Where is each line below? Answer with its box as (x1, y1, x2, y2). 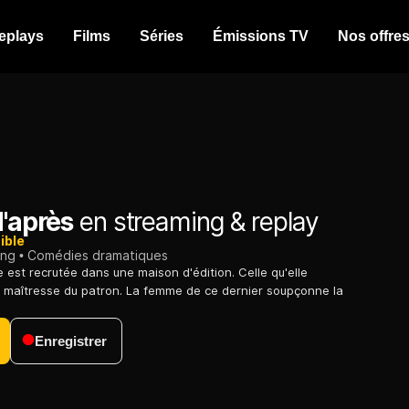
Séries (140, 28, 184, 44)
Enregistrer (35, 333, 107, 350)
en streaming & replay (73, 206, 319, 238)
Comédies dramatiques (27, 247, 168, 264)
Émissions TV (213, 28, 309, 44)
